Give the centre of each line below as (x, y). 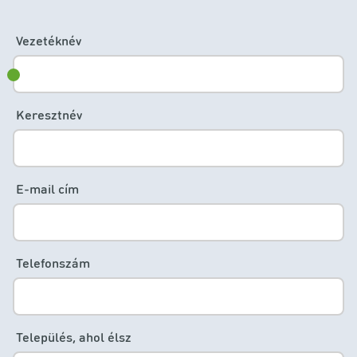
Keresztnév (49, 114)
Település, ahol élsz (74, 336)
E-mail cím (47, 188)
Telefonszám (53, 262)
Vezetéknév (49, 40)
